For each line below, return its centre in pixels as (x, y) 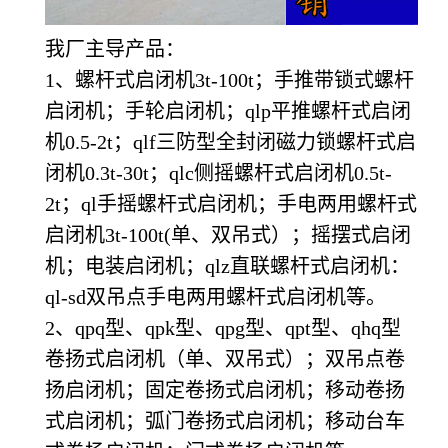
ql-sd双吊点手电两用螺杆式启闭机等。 (215, 296)
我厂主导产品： (115, 48)
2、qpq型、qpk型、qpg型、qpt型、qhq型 (223, 327)
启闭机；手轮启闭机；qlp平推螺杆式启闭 (228, 110)
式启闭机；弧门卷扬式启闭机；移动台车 (225, 420)
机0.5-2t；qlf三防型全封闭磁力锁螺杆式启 (230, 141)
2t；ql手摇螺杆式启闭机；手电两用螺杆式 (231, 203)
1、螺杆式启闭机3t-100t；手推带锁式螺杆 (229, 79)
